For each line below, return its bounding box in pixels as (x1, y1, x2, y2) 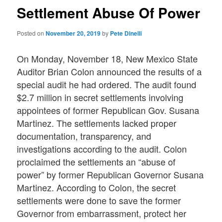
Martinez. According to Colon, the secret (17, 181, 176, 194)
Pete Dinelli (110, 29, 142, 38)
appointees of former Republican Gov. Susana (17, 104, 200, 117)
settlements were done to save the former (17, 194, 181, 207)
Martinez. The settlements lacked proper (17, 116, 177, 130)
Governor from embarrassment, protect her (17, 207, 187, 220)
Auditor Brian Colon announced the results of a (17, 65, 202, 78)
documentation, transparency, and (17, 129, 152, 143)
